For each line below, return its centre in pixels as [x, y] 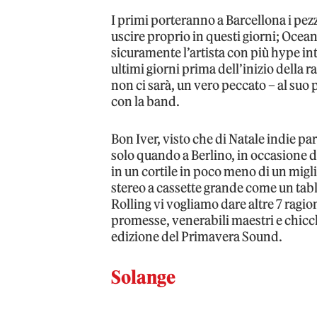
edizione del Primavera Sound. [197, 237]
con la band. [146, 102]
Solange [144, 277]
